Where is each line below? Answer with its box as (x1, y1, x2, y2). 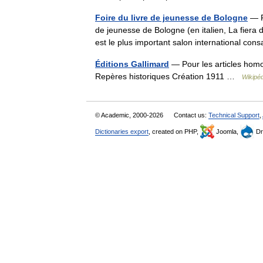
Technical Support (208, 112, 259, 119)
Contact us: (174, 112, 208, 119)
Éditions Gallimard (95, 59, 169, 69)
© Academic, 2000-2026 (95, 112, 165, 119)
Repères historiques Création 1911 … (95, 72, 242, 81)
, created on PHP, (149, 128, 200, 135)
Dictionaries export (95, 128, 149, 135)
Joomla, (214, 128, 240, 135)
